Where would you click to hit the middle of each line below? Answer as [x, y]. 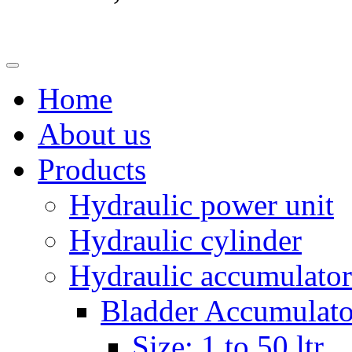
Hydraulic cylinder [185, 240]
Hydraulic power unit [202, 205]
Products [92, 169]
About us [94, 134]
